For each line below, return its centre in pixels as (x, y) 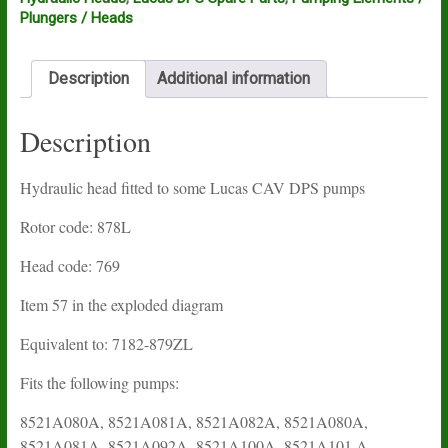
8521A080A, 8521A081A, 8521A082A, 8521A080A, (193, 421)
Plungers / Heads (76, 17)
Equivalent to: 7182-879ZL (106, 343)
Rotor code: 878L (75, 226)
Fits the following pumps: (99, 382)
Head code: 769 (69, 265)
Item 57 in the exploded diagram (121, 304)
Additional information (233, 78)
